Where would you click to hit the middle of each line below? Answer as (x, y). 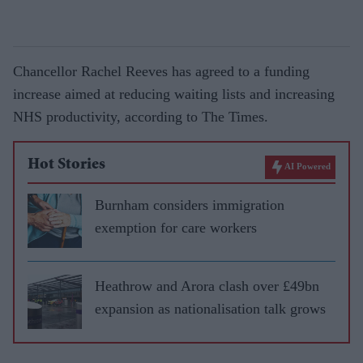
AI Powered (307, 166)
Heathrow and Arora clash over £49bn (207, 286)
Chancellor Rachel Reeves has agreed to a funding (161, 71)
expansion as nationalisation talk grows (210, 308)
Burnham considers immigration (190, 205)
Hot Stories (66, 165)
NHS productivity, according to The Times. (141, 116)
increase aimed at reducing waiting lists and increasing (174, 94)
